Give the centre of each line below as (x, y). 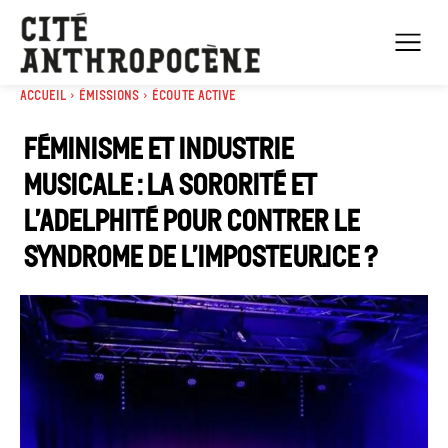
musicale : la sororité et (169, 184)
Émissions (109, 95)
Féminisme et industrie (158, 148)
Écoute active (194, 95)
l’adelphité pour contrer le (191, 220)
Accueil (43, 95)
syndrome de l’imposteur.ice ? (199, 256)
